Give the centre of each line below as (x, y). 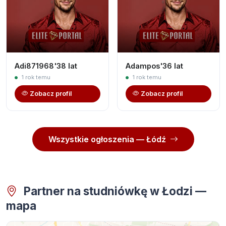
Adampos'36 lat (154, 66)
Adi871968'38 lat (46, 66)
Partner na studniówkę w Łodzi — (114, 191)
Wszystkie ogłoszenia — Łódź (107, 139)
